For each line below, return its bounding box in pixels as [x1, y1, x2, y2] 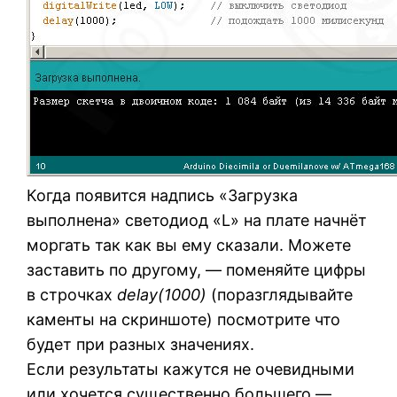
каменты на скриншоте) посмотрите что [27, 310, 341, 330]
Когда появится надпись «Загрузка [27, 186, 299, 206]
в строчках [27, 285, 118, 305]
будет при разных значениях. [27, 335, 255, 354]
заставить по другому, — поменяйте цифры [27, 261, 367, 280]
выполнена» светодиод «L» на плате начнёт [27, 211, 368, 230]
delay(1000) [117, 285, 207, 305]
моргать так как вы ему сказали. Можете [27, 236, 352, 255]
